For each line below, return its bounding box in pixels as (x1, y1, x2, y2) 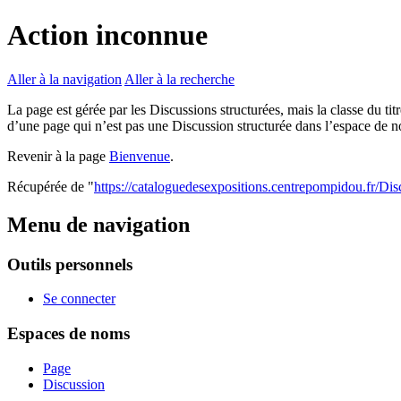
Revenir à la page (7, 148, 109, 164)
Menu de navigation (7, 212, 190, 236)
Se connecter (43, 291, 115, 307)
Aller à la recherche (124, 71, 235, 87)
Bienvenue (109, 148, 170, 164)
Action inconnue (7, 19, 208, 52)
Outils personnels (7, 254, 132, 274)
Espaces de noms (7, 324, 130, 344)
